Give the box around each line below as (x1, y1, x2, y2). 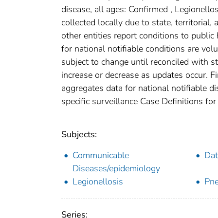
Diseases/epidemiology (73, 163, 160, 175)
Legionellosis (73, 176, 123, 188)
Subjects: (61, 128, 97, 141)
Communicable (73, 149, 129, 162)
